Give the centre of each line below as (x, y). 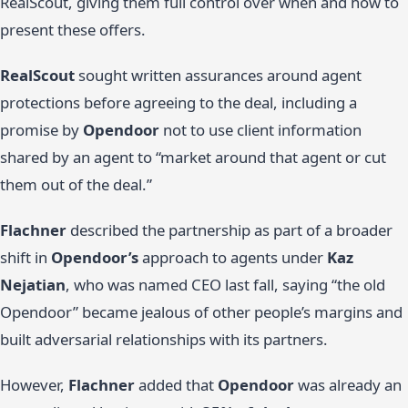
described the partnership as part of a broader (229, 230)
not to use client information (260, 130)
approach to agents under (233, 258)
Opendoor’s (95, 258)
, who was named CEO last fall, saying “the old (225, 285)
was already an (348, 385)
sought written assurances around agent (218, 76)
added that (176, 385)
